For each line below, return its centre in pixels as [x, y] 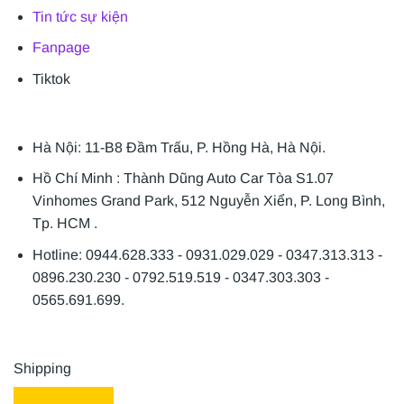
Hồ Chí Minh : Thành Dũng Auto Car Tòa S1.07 [183, 179]
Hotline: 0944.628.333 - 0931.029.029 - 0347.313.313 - [207, 254]
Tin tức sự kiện [80, 16]
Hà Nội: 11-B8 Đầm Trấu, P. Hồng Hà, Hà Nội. [179, 147]
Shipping [42, 368]
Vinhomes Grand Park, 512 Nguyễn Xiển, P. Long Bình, [208, 201]
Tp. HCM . [64, 224]
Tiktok [51, 78]
